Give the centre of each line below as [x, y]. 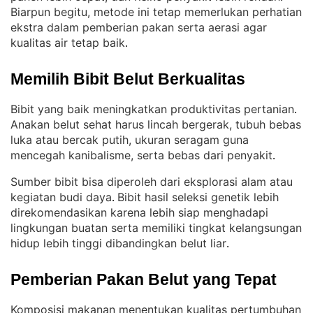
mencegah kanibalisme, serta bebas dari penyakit [141, 155]
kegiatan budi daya [61, 197]
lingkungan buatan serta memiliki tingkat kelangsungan [156, 228]
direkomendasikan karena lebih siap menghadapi [139, 212]
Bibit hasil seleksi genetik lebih [198, 197]
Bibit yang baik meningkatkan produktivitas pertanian [152, 109]
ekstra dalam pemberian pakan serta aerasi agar [139, 27]
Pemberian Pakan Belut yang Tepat [144, 279]
